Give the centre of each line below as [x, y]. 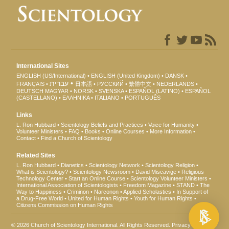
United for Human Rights [99, 198]
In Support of [192, 191]
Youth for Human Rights [164, 198]
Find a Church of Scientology [77, 138]
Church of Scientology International [74, 225]
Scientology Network [115, 165]
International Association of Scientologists [67, 185]
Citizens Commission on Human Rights [65, 205]
